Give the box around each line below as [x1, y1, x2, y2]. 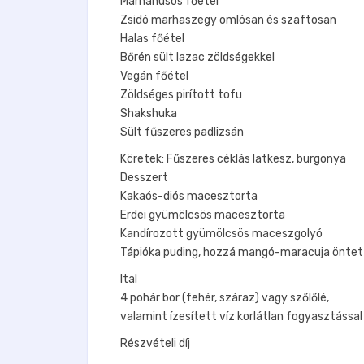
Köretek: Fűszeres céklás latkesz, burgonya [120, 151, 346, 166]
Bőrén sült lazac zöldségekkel [120, 50, 275, 64]
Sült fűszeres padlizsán [120, 124, 244, 139]
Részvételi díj [120, 336, 190, 350]
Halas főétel [120, 31, 184, 45]
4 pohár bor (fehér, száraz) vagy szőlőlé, [120, 290, 329, 305]
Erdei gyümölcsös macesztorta [120, 207, 285, 222]
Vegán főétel [120, 68, 188, 83]
